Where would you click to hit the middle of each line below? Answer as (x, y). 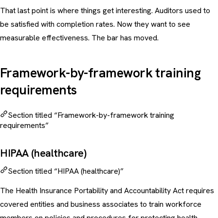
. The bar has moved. (123, 38)
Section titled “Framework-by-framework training (91, 115)
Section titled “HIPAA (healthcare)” (66, 171)
